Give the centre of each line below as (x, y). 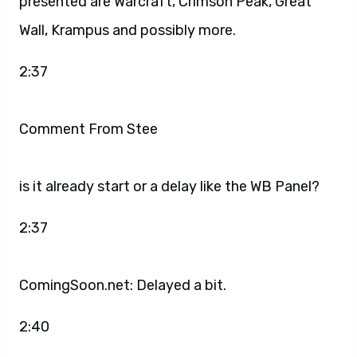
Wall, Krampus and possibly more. (127, 30)
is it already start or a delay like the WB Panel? (169, 186)
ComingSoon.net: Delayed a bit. (123, 285)
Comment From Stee (90, 129)
